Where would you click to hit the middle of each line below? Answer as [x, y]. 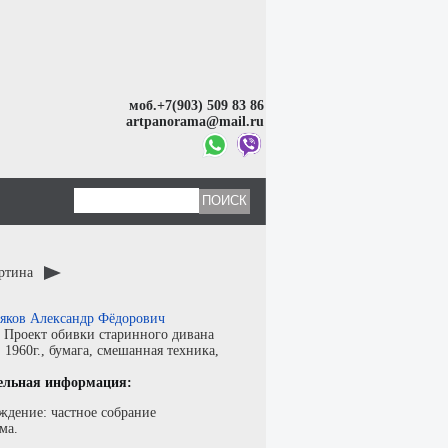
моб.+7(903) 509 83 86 [197, 105]
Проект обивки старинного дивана [109, 334]
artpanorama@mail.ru [195, 121]
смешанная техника [156, 350]
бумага [69, 350]
